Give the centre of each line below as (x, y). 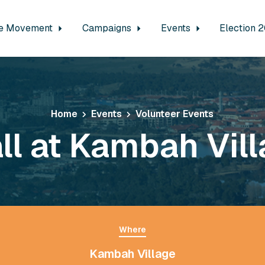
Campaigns (108, 28)
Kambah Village (132, 254)
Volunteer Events (175, 114)
